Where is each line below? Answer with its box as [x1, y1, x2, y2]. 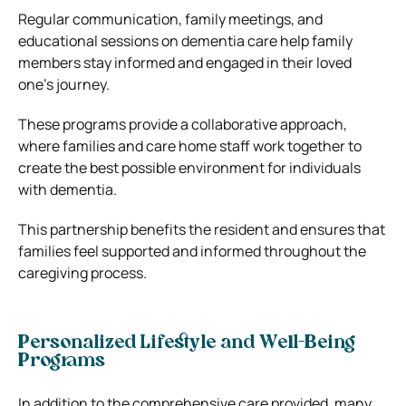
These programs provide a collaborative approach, [18, 113, 347, 134]
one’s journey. [18, 73, 110, 94]
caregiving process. [18, 262, 147, 283]
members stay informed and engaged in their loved [18, 52, 352, 72]
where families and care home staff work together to [18, 135, 362, 156]
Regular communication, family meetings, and [18, 8, 323, 29]
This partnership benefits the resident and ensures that [18, 218, 385, 239]
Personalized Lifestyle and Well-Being [18, 333, 355, 353]
